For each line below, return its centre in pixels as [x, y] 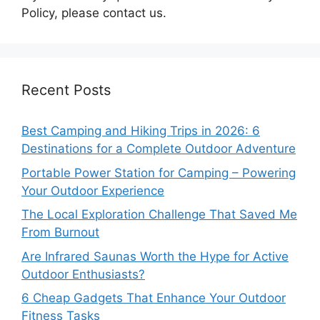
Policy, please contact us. [94, 13]
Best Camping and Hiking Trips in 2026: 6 [141, 131]
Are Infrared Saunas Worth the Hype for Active [155, 256]
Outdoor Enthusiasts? [83, 274]
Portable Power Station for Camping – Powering [159, 172]
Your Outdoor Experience [93, 190]
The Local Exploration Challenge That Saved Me [159, 215]
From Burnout [60, 232]
